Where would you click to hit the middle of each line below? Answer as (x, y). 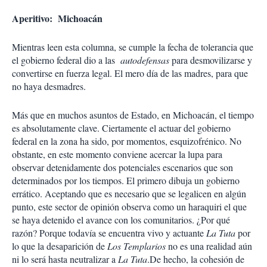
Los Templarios (136, 246)
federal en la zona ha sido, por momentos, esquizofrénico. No (127, 141)
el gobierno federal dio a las (66, 60)
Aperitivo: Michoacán (57, 18)
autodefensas (145, 60)
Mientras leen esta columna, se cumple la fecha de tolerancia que (133, 47)
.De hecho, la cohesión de (196, 259)
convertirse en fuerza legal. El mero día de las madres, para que (130, 73)
